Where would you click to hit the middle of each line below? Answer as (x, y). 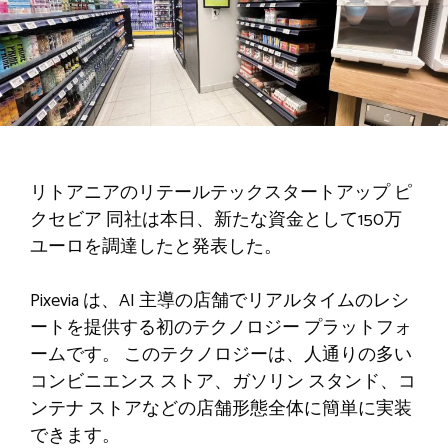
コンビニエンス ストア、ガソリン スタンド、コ (223, 381)
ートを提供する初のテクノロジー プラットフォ (221, 327)
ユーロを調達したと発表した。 (156, 246)
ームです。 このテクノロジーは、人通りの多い (221, 354)
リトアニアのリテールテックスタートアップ (212, 192)
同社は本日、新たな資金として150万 (254, 219)
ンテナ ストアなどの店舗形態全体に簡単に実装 (221, 408)
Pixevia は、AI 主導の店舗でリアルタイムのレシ (219, 300)
